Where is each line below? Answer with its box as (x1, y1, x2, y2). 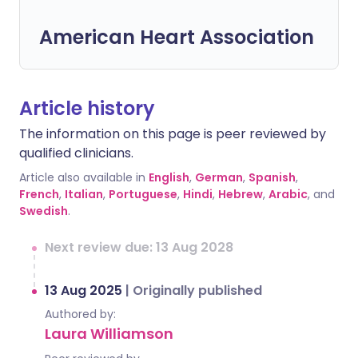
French (19, 186, 59, 202)
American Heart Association (39, 24, 314, 50)
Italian (65, 186, 103, 202)
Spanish (249, 169, 296, 185)
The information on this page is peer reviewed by (19, 125, 326, 143)
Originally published (133, 281, 262, 300)
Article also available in (19, 169, 145, 185)
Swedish (19, 203, 68, 219)
